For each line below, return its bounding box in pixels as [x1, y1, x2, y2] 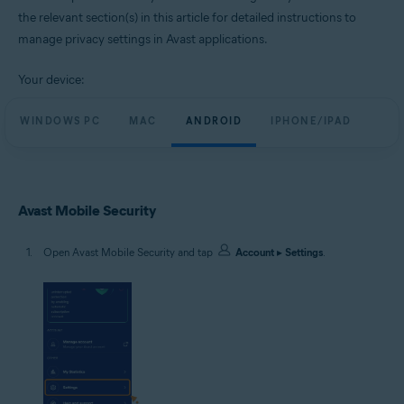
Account [235, 245, 274, 259]
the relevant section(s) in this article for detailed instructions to [18, 10, 356, 25]
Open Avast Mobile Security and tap [43, 245, 216, 259]
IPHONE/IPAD [271, 115, 352, 127]
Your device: [18, 72, 85, 87]
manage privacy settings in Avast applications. [18, 32, 268, 47]
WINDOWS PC [20, 115, 100, 127]
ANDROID [185, 115, 242, 127]
